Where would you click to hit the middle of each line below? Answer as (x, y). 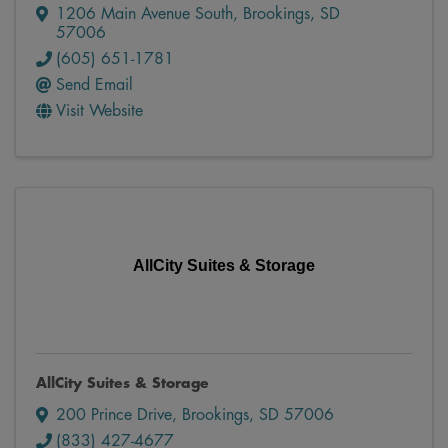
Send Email (94, 85)
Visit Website (99, 111)
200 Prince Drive (114, 415)
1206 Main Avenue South (144, 14)
